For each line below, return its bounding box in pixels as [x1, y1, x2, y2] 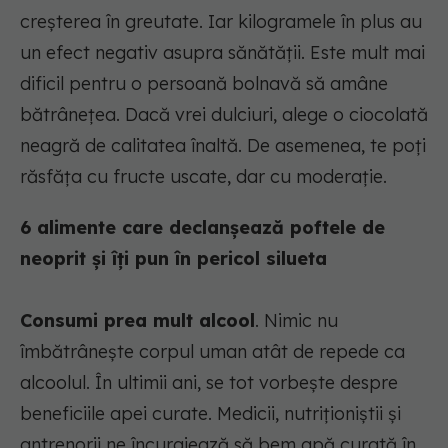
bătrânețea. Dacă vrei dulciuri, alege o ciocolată [20, 103, 428, 127]
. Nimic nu [255, 309, 338, 333]
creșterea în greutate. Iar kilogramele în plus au [20, 10, 422, 34]
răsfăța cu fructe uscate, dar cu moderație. [20, 165, 387, 189]
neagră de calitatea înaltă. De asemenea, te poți [20, 134, 426, 158]
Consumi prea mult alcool [20, 309, 255, 333]
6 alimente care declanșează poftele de [20, 216, 385, 240]
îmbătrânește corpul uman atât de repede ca [20, 340, 405, 364]
